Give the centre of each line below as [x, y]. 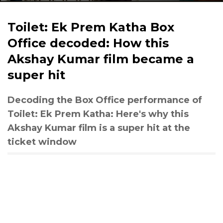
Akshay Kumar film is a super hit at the [99, 128]
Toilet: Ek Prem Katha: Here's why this [98, 114]
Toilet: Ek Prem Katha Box [91, 27]
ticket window [42, 142]
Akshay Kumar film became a [101, 59]
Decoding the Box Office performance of [105, 100]
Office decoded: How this [88, 43]
